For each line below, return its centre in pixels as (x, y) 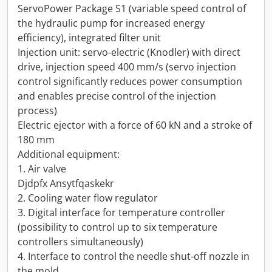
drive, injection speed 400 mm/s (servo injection (127, 67)
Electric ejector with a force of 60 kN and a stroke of (135, 125)
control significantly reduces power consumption (130, 81)
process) (37, 110)
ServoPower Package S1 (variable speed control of (132, 8)
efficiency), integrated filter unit (89, 38)
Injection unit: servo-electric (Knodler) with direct (129, 52)
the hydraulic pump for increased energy (111, 23)
